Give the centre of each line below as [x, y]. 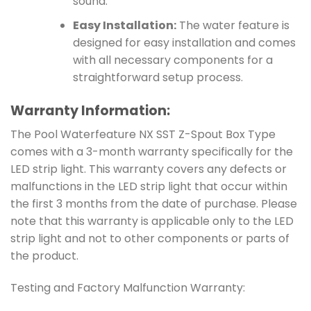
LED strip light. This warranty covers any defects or [149, 169]
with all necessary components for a [173, 60]
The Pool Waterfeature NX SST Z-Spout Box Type [143, 135]
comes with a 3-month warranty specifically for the [152, 152]
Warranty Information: [90, 110]
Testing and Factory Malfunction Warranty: [128, 288]
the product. [44, 256]
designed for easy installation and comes [184, 42]
